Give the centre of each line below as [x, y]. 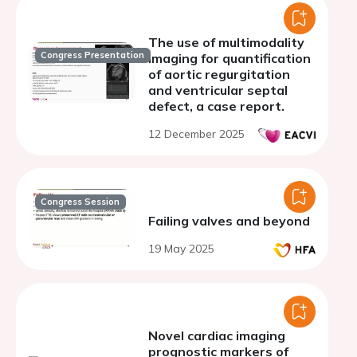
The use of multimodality [226, 42]
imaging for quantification [229, 58]
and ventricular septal [218, 90]
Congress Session [80, 202]
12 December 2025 [196, 134]
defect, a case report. [216, 106]
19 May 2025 [181, 249]
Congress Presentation [93, 55]
